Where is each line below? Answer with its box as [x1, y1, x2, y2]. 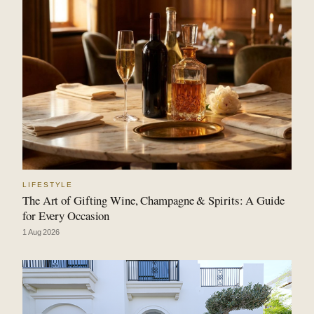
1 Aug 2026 [22, 227, 60, 236]
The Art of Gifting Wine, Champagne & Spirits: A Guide [22, 192, 285, 209]
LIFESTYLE [22, 180, 74, 189]
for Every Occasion [22, 207, 110, 224]
